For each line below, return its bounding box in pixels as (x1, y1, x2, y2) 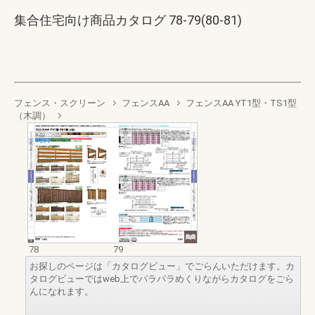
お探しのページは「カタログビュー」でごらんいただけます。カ (30, 260, 295, 271)
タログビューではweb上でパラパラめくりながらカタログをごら (30, 273, 294, 284)
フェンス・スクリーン (14, 98, 105, 108)
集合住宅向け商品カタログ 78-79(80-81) (14, 13, 242, 27)
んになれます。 (30, 285, 94, 297)
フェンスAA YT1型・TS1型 (186, 98, 297, 108)
